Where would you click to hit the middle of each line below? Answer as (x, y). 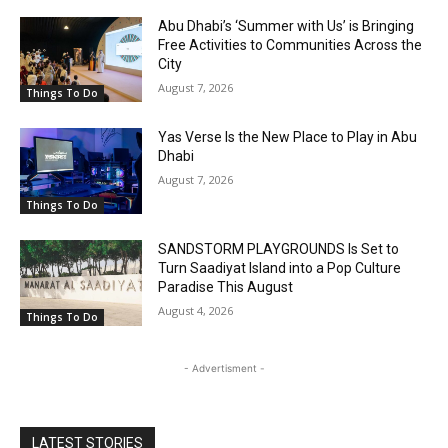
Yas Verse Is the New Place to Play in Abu (288, 137)
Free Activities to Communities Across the (290, 44)
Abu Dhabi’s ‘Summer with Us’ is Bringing (286, 25)
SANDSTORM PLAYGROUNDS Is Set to (279, 249)
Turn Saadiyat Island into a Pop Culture (280, 268)
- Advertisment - (224, 367)
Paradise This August (226, 287)
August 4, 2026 (196, 311)
